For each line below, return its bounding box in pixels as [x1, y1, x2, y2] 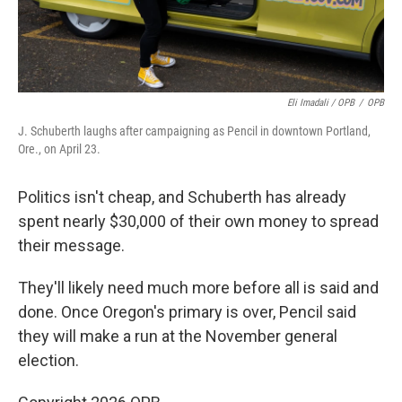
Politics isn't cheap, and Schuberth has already [18, 188, 346, 207]
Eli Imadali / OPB [287, 97, 354, 109]
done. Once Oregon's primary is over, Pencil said [18, 302, 356, 322]
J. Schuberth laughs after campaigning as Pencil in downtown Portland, [18, 124, 371, 139]
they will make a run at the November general [18, 327, 337, 346]
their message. [18, 236, 125, 256]
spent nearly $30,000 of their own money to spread [18, 212, 379, 232]
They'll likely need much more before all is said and [18, 278, 379, 298]
